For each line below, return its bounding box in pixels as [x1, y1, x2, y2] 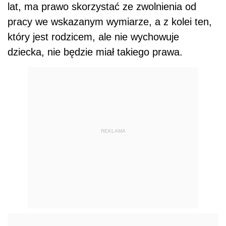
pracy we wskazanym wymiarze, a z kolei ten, [8, 16, 212, 27]
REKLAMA [100, 128, 126, 134]
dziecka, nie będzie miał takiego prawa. [8, 46, 183, 58]
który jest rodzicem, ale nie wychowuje [8, 31, 179, 42]
